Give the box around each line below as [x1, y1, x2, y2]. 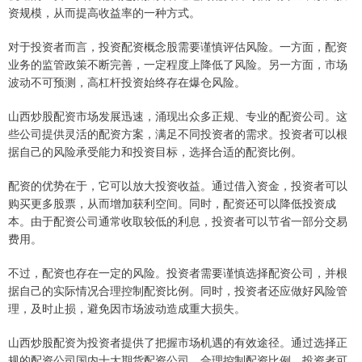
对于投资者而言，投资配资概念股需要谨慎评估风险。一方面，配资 [8, 37, 347, 54]
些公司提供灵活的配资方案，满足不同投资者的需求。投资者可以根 [8, 124, 347, 141]
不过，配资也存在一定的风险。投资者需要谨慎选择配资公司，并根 [8, 263, 347, 280]
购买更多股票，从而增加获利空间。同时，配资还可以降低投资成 [8, 194, 336, 211]
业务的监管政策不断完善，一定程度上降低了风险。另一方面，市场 [8, 55, 347, 72]
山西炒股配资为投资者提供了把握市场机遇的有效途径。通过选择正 [8, 333, 347, 350]
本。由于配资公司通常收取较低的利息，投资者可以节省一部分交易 [8, 212, 347, 229]
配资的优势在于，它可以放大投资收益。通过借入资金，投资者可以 [8, 176, 347, 193]
